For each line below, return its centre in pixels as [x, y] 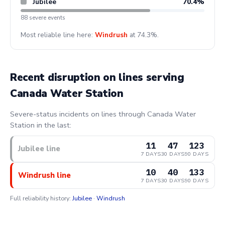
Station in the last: [41, 125]
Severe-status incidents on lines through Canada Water [103, 114]
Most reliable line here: [58, 35]
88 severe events [43, 17]
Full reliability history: [41, 198]
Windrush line [44, 175]
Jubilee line [39, 148]
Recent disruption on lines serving [97, 77]
